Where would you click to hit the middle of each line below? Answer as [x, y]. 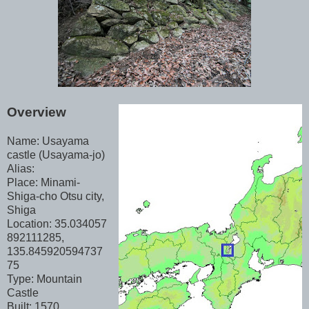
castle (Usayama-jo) [56, 155]
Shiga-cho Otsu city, [56, 197]
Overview [37, 112]
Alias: [21, 169]
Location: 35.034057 [57, 224]
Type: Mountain [44, 279]
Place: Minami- [43, 183]
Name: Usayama [48, 141]
